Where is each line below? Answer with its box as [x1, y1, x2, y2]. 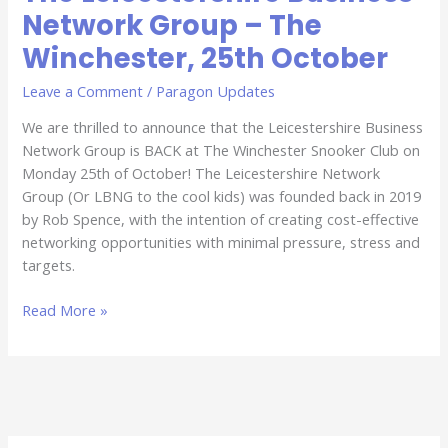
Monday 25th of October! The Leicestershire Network [22, 163, 381, 184]
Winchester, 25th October [22, 39, 389, 79]
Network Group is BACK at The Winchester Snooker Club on [22, 140, 421, 161]
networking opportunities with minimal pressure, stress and [22, 232, 421, 253]
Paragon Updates [156, 80, 276, 101]
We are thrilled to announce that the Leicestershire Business [22, 117, 424, 138]
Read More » [22, 300, 109, 321]
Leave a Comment [22, 80, 144, 101]
